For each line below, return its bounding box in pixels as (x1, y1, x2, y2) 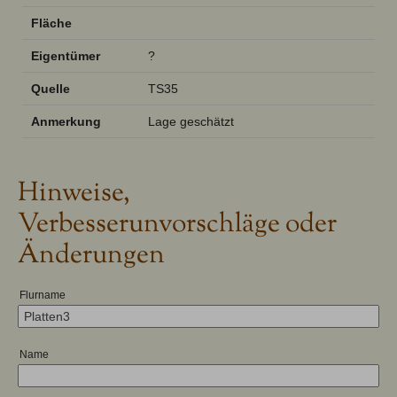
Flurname (19, 288, 66, 301)
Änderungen (18, 236, 165, 275)
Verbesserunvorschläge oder (18, 205, 337, 244)
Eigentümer (31, 48, 100, 63)
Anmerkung (31, 113, 101, 128)
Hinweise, (18, 174, 130, 213)
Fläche (31, 15, 72, 30)
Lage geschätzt (148, 113, 234, 128)
